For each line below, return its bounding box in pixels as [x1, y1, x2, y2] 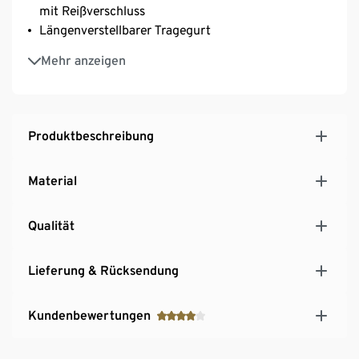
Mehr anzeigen [41, 52, 126, 68]
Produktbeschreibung [28, 127, 154, 143]
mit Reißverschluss [39, 2, 145, 18]
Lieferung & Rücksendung [28, 262, 179, 278]
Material [28, 172, 77, 188]
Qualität [28, 217, 75, 233]
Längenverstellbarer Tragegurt [39, 22, 211, 38]
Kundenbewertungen [28, 307, 151, 323]
